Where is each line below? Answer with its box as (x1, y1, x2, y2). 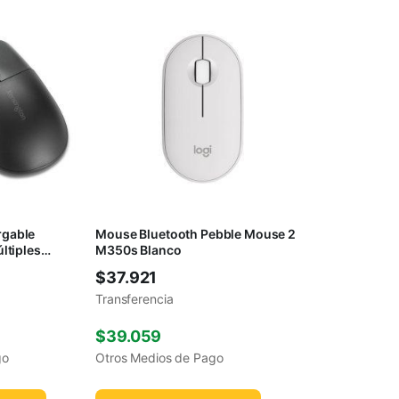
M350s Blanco (95, 242, 182, 258)
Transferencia (95, 291, 174, 307)
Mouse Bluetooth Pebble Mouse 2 (95, 226, 296, 242)
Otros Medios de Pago (95, 350, 224, 366)
